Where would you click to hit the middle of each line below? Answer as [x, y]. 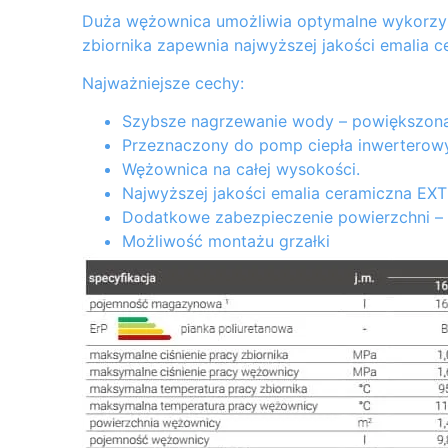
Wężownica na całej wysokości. [241, 169]
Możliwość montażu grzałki [226, 241]
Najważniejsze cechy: [163, 83]
